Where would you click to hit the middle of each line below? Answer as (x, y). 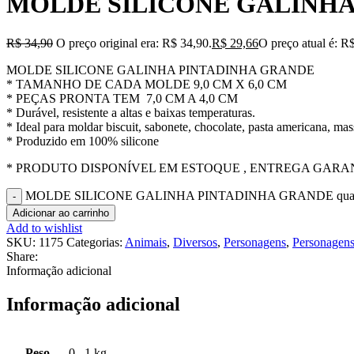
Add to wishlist (44, 228)
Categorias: (94, 242)
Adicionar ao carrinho (61, 213)
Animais (146, 242)
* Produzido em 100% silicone (83, 141)
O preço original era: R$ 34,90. (134, 43)
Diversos (195, 242)
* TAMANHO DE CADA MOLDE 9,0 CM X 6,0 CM (147, 84)
